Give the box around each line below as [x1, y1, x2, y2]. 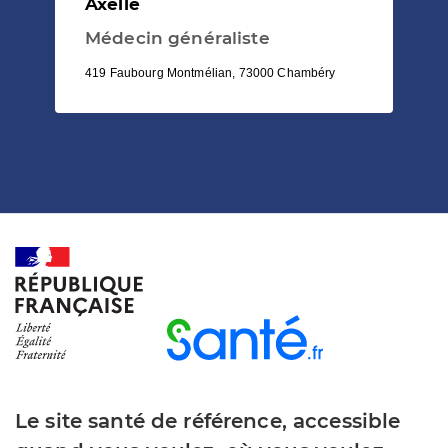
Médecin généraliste [85, 27, 270, 48]
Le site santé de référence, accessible [15, 408, 401, 433]
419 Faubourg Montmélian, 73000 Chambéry [85, 65, 336, 80]
